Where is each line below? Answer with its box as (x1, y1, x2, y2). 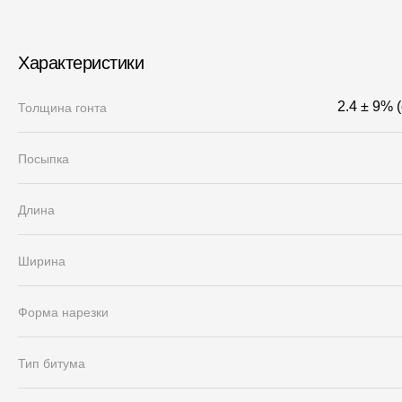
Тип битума (18, 356, 85, 371)
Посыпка (18, 152, 69, 166)
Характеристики (18, 53, 144, 73)
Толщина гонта (18, 100, 107, 115)
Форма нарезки (18, 305, 109, 319)
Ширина (18, 254, 66, 268)
